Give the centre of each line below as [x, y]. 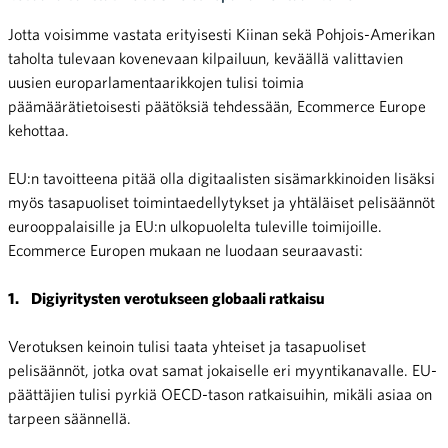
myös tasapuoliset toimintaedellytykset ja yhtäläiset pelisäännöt [221, 202]
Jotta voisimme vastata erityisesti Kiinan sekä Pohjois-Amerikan [221, 34]
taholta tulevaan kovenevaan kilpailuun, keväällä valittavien [205, 58]
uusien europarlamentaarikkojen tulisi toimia [156, 82]
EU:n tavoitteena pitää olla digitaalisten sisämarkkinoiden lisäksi [221, 178]
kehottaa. [38, 130]
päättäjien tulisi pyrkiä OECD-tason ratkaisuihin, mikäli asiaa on [220, 394]
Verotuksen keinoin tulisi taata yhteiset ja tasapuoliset [187, 346]
